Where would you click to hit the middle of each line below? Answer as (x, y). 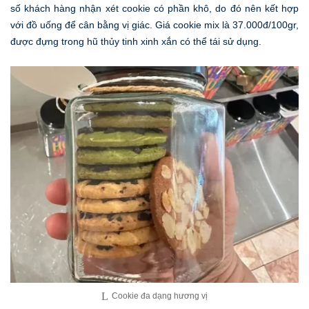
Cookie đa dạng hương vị (160, 296)
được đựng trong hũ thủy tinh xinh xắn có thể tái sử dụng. (136, 41)
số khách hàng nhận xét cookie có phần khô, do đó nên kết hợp (154, 8)
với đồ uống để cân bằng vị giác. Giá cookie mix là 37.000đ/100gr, (154, 25)
